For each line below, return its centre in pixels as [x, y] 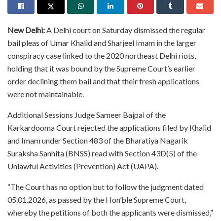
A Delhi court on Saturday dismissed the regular [125, 30]
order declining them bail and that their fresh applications [103, 81]
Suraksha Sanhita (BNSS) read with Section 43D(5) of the [102, 153]
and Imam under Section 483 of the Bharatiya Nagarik [98, 140]
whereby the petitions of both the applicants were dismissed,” [110, 212]
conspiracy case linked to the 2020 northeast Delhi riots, [102, 55]
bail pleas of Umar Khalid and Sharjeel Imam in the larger [102, 42]
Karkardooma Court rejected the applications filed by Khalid [109, 127]
